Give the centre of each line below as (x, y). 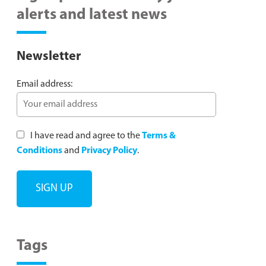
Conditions (39, 151)
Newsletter (49, 57)
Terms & (159, 136)
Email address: (45, 84)
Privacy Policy (109, 151)
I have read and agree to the (85, 136)
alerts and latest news (92, 15)
